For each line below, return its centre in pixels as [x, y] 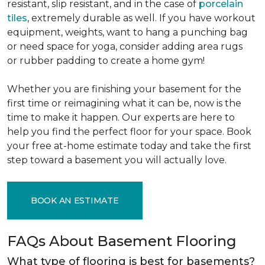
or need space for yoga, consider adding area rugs [125, 46]
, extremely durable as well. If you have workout [141, 18]
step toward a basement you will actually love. [118, 160]
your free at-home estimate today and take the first [129, 146]
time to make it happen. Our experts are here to [121, 117]
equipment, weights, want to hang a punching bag [127, 32]
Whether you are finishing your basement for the [124, 89]
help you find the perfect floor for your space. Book [129, 132]
